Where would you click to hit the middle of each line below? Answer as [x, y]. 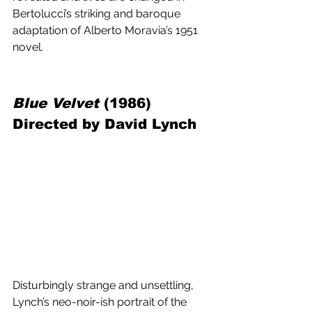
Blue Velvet [56, 103]
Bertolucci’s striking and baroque [98, 13]
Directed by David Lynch [104, 124]
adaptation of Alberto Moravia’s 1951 [107, 30]
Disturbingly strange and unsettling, [104, 285]
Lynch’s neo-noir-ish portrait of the [101, 302]
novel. [28, 47]
